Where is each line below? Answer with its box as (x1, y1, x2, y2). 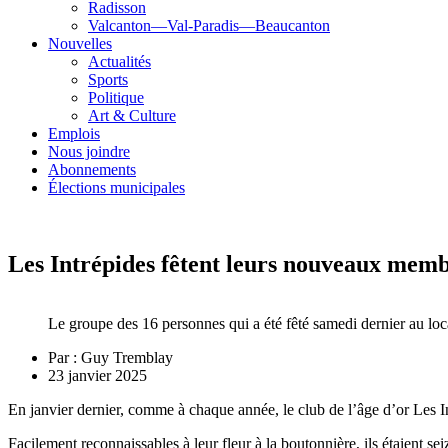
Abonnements (48, 160, 136, 178)
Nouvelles (48, 34, 112, 52)
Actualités (88, 52, 151, 70)
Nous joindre (48, 142, 130, 160)
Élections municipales (48, 178, 185, 196)
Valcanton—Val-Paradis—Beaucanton (88, 16, 330, 34)
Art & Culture (88, 106, 176, 124)
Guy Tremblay (77, 349, 173, 367)
